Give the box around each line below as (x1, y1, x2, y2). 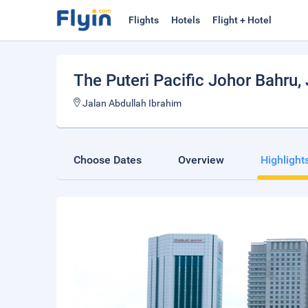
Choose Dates (74, 153, 142, 166)
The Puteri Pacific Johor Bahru (74, 71, 298, 90)
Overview (178, 153, 224, 166)
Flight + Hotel (212, 14, 272, 25)
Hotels (171, 14, 200, 25)
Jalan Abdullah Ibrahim (80, 98, 181, 109)
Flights (129, 14, 159, 25)
